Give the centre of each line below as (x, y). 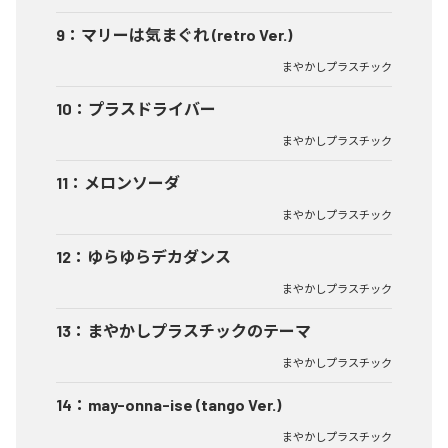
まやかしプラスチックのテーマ (199, 330)
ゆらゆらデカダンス (159, 256)
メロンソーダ (132, 182)
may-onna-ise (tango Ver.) (184, 404)
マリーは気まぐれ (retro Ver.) (186, 34)
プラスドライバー (152, 108)
